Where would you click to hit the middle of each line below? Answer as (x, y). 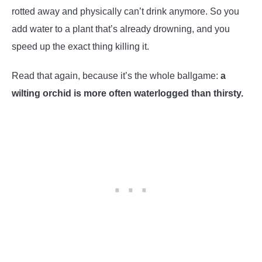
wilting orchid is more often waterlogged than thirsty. (127, 93)
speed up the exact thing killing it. (80, 46)
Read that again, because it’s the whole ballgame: (116, 75)
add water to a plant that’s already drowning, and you (121, 29)
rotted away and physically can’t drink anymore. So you (125, 11)
